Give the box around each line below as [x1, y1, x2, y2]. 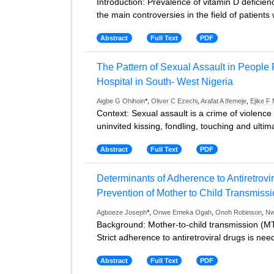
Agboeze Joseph [97, 209, 147, 216]
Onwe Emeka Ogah [153, 209, 212, 216]
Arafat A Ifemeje [201, 97, 246, 105]
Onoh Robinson [215, 209, 262, 216]
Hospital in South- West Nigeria [97, 76, 233, 87]
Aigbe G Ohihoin [97, 97, 145, 105]
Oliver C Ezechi [151, 97, 198, 105]
